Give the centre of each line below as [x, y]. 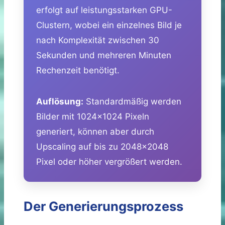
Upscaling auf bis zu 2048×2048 [102, 146]
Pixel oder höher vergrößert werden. [109, 161]
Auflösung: [60, 101]
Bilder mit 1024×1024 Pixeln [93, 116]
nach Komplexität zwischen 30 [98, 40]
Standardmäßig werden [132, 101]
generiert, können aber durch [95, 131]
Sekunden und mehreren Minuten [104, 55]
